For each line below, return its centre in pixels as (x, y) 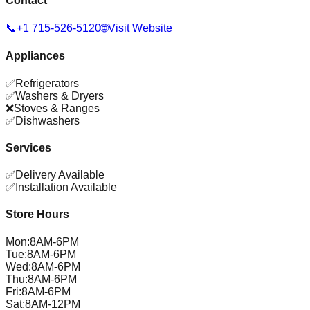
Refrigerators (47, 83)
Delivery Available (60, 175)
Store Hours (37, 215)
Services (28, 147)
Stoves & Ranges (57, 108)
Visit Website (140, 28)
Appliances (35, 56)
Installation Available (66, 188)
